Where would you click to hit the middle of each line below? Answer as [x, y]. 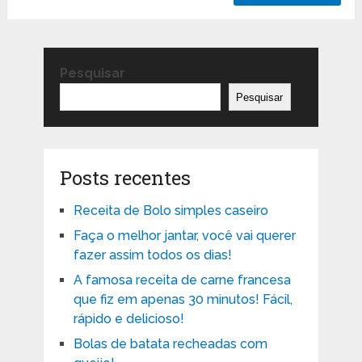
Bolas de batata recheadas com [170, 344]
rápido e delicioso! [128, 319]
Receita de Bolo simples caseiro [170, 211]
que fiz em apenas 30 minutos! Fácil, [183, 300]
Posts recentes [125, 178]
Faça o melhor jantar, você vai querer [184, 236]
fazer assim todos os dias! [152, 255]
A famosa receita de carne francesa [182, 280]
